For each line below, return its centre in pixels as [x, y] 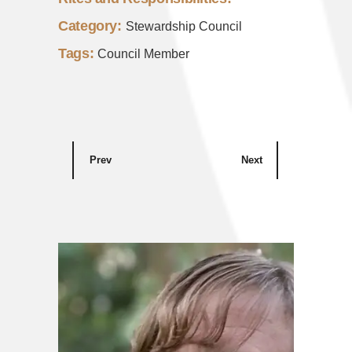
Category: [90, 26]
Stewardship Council [183, 27]
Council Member [144, 54]
